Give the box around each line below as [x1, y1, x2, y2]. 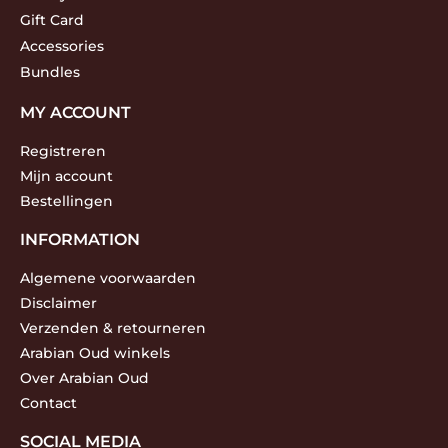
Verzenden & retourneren [20, 318, 206, 337]
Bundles [20, 62, 80, 81]
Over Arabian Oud [20, 368, 149, 387]
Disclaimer [20, 293, 97, 312]
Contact [20, 393, 77, 412]
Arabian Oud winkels [20, 343, 170, 362]
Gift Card [20, 10, 84, 29]
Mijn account [20, 166, 113, 185]
